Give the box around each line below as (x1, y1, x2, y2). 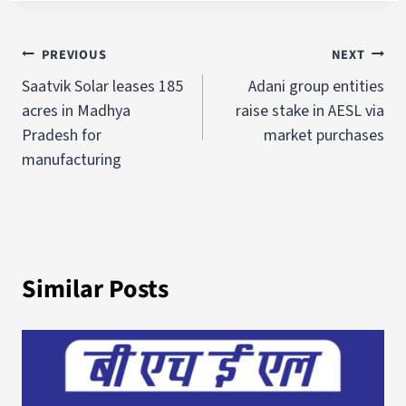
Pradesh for (22, 123, 101, 147)
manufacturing (22, 148, 121, 171)
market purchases (264, 123, 384, 147)
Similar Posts (22, 270, 169, 307)
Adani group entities (248, 74, 384, 98)
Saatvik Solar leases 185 (22, 74, 183, 98)
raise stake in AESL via (236, 99, 384, 122)
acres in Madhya (22, 99, 130, 122)
